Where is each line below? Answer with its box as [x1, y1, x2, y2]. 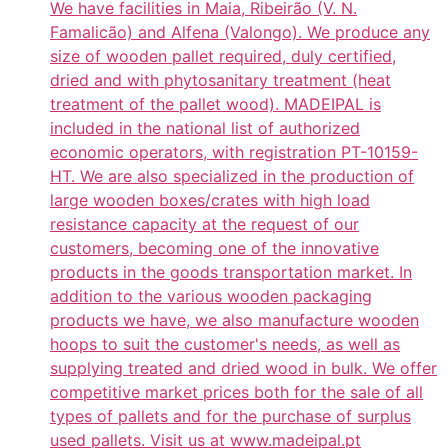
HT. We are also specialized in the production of [50, 166, 414, 187]
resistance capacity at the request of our [50, 214, 359, 235]
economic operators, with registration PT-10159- [50, 142, 418, 163]
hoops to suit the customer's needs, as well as [50, 334, 400, 355]
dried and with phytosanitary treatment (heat [50, 70, 391, 91]
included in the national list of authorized [50, 118, 360, 139]
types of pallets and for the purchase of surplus [50, 406, 411, 427]
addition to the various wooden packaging [50, 286, 372, 307]
